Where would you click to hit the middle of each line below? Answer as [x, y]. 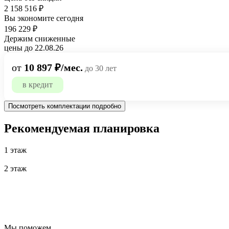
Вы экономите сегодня [44, 18]
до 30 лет [100, 68]
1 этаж [15, 150]
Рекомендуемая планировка [82, 128]
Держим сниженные [40, 38]
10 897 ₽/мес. [53, 67]
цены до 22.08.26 [34, 48]
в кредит [38, 84]
